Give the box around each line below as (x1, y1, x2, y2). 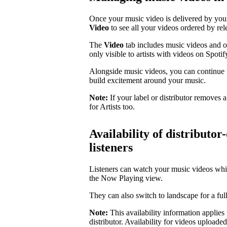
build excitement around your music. (89, 75, 206, 85)
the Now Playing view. (89, 174, 163, 183)
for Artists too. (89, 102, 135, 111)
